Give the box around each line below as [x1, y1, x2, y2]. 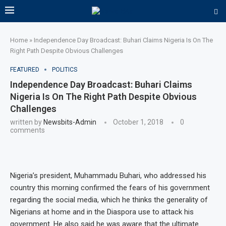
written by [10, 118, 43, 126]
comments [10, 126, 45, 134]
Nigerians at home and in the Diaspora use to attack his [10, 207, 194, 216]
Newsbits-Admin [43, 118, 96, 126]
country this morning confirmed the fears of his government [10, 183, 210, 192]
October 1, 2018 [113, 118, 163, 126]
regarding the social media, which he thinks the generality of [10, 195, 208, 204]
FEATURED [10, 66, 39, 73]
